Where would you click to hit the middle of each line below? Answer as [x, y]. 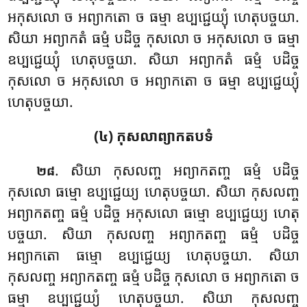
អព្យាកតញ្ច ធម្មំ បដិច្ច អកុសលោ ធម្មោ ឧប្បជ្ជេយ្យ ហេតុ [153, 212]
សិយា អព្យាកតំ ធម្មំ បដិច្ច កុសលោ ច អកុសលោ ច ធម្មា [153, 38]
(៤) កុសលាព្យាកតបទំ [153, 135]
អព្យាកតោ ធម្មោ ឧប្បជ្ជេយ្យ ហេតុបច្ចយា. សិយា [153, 255]
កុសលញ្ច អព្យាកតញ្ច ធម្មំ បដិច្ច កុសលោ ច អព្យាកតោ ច [153, 276]
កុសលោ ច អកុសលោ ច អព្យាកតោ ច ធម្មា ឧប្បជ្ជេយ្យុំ [153, 81]
